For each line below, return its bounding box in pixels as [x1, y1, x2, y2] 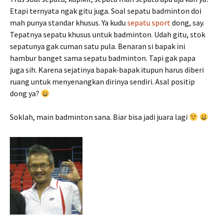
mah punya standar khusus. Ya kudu [10, 18, 127, 28]
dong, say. [170, 18, 204, 28]
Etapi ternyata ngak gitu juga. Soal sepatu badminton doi [10, 6, 201, 16]
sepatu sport [127, 18, 170, 28]
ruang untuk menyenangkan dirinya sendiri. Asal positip [10, 77, 195, 87]
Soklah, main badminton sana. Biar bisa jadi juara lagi [10, 112, 189, 122]
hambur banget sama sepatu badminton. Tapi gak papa [10, 53, 195, 63]
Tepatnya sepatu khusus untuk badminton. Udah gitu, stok [10, 29, 205, 40]
